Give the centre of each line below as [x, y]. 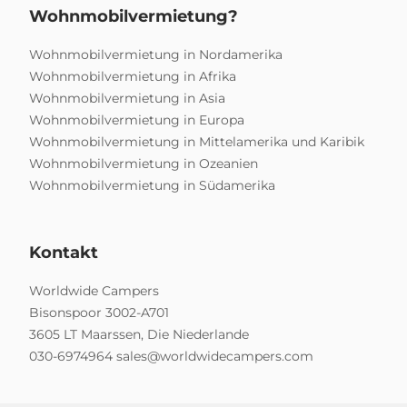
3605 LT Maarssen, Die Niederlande [139, 334]
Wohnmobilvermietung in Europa [137, 119]
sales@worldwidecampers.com [215, 356]
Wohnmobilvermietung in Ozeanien [144, 163]
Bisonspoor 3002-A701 [99, 312]
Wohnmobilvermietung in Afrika [133, 76]
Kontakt [64, 252]
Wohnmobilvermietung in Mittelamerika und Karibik [197, 141]
